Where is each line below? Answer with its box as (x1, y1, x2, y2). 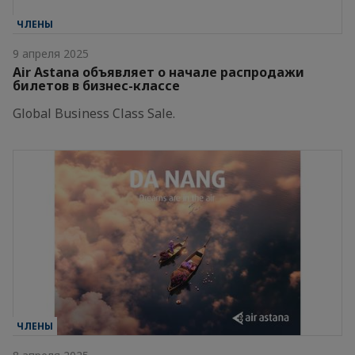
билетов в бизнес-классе (13, 77, 180, 95)
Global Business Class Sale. (13, 105, 175, 123)
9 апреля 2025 (13, 46, 89, 62)
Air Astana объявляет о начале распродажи (13, 63, 304, 82)
